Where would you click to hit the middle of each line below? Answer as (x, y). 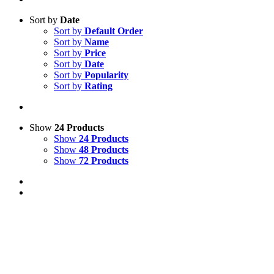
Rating (98, 86)
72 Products (104, 161)
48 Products (104, 150)
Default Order (114, 31)
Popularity (106, 75)
